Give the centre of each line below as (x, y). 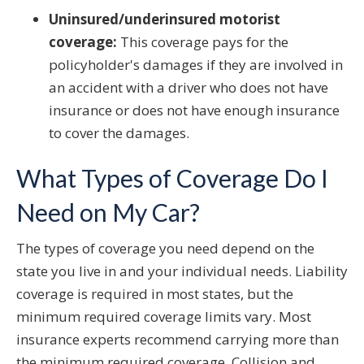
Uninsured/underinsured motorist (165, 19)
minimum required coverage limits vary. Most (164, 317)
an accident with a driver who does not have (188, 88)
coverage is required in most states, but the (155, 294)
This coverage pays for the (203, 42)
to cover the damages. (119, 133)
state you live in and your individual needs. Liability (182, 271)
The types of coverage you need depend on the (165, 249)
